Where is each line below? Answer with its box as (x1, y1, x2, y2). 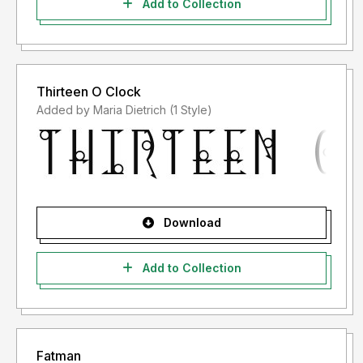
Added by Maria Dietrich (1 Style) (169, 103, 212, 117)
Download (160, 216, 221, 230)
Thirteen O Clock (36, 83, 141, 100)
